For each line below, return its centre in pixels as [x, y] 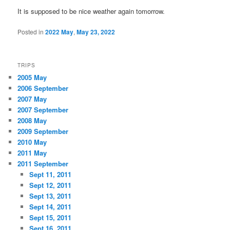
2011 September [43, 163]
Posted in [31, 32]
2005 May [32, 77]
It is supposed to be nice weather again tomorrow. [91, 11]
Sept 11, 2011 [50, 174]
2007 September [43, 109]
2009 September [43, 131]
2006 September [43, 88]
